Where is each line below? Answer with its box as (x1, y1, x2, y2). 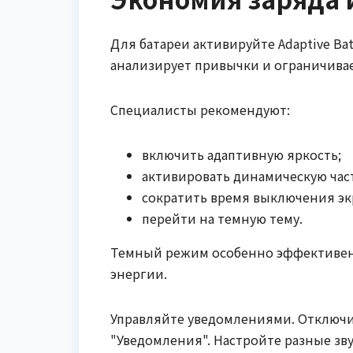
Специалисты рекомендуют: (110, 99, 290, 119)
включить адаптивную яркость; (142, 144, 341, 164)
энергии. (110, 263, 167, 283)
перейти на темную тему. (142, 208, 303, 228)
